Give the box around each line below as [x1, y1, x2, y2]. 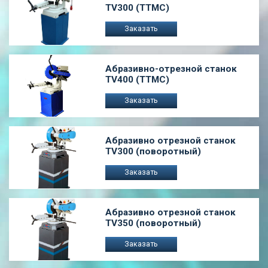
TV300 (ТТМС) [105, 2, 169, 13]
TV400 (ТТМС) [105, 74, 169, 85]
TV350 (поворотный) [105, 217, 201, 229]
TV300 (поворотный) [105, 145, 201, 157]
